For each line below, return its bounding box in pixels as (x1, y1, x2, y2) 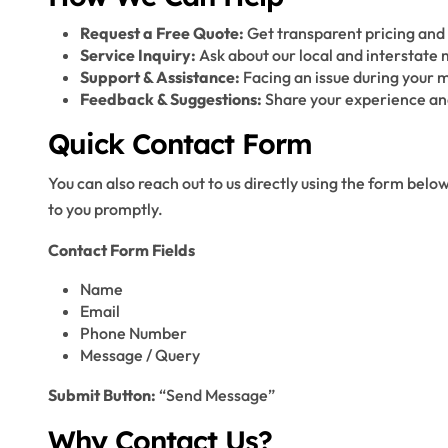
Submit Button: (48, 385, 156, 405)
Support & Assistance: (80, 67, 240, 87)
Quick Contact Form (48, 126, 312, 161)
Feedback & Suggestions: (80, 89, 262, 109)
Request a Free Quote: (80, 23, 244, 43)
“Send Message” (156, 385, 275, 405)
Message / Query (80, 345, 200, 365)
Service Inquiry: (80, 45, 196, 65)
